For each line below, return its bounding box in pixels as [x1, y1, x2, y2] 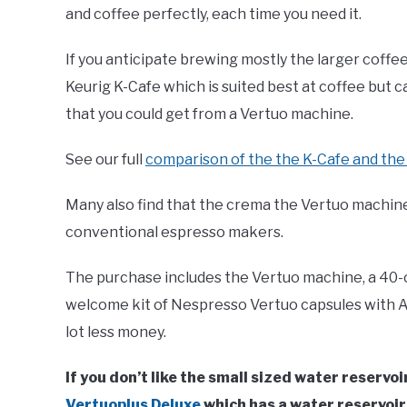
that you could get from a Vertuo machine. [65, 105, 353, 124]
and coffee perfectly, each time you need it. [65, 5, 362, 24]
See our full [65, 151, 145, 169]
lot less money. [65, 323, 166, 342]
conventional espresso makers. [65, 223, 283, 242]
